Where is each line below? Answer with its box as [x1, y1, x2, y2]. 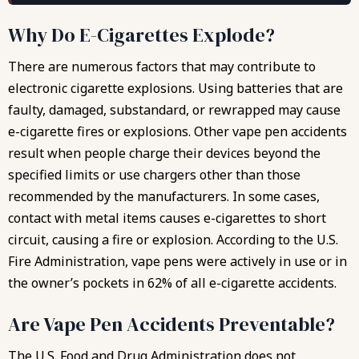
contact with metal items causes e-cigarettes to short [8, 208, 326, 227]
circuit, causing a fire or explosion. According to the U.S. [8, 230, 338, 248]
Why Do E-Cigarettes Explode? [8, 21, 275, 48]
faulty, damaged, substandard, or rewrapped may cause [8, 100, 341, 119]
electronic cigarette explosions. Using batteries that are [8, 79, 343, 97]
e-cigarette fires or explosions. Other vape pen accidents [8, 122, 347, 140]
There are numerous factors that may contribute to [8, 57, 316, 75]
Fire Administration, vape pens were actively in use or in [8, 252, 347, 270]
